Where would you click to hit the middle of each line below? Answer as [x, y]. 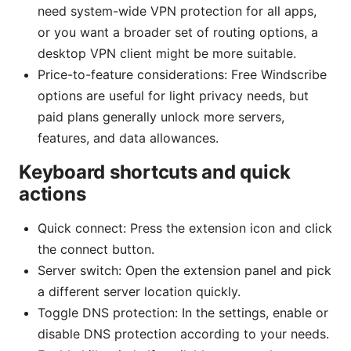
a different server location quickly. [139, 292]
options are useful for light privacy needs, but [173, 96]
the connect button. [96, 250]
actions [52, 194]
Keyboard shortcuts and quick [155, 172]
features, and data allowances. [128, 138]
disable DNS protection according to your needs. [183, 334]
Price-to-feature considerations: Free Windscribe [182, 75]
